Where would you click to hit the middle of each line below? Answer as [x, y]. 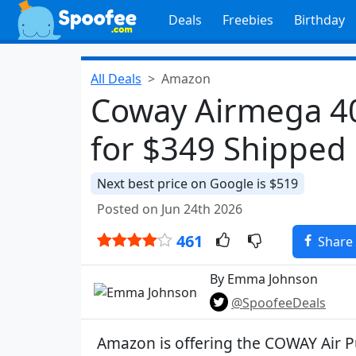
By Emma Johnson [264, 279]
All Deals [116, 79]
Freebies [248, 20]
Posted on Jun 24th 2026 [170, 209]
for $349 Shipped [219, 148]
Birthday [319, 20]
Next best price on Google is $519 [197, 184]
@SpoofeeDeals [279, 303]
